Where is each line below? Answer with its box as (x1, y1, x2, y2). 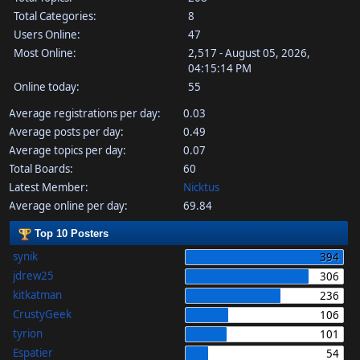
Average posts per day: (8, 125, 124, 140)
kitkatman (12, 288, 62, 303)
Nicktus (182, 180, 219, 195)
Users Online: (14, 27, 80, 43)
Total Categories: (14, 9, 96, 24)
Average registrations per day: (8, 106, 161, 121)
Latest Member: (8, 180, 88, 195)
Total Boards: (8, 162, 73, 177)
